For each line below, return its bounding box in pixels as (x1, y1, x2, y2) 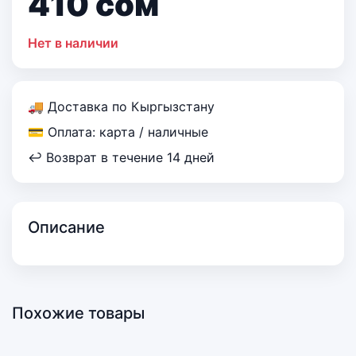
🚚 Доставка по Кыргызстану (28, 99, 215, 115)
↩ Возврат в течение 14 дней (28, 149, 215, 166)
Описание (28, 218, 105, 238)
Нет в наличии (28, 35, 118, 52)
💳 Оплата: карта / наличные (28, 124, 208, 141)
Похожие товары (12, 304, 145, 323)
